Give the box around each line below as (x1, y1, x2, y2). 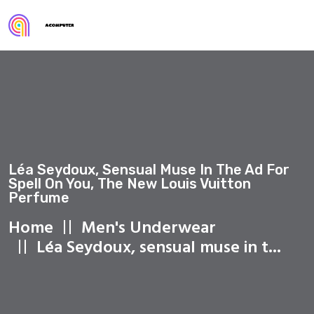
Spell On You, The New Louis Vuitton (8, 175, 251, 192)
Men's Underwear (81, 214, 216, 242)
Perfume (8, 189, 69, 206)
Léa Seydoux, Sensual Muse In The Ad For (8, 161, 289, 178)
